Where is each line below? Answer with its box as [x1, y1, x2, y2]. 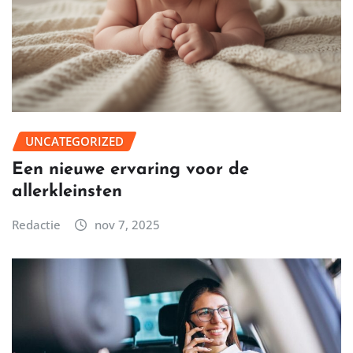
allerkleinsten [12, 182, 122, 201]
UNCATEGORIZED [25, 133, 124, 150]
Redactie [12, 216, 61, 232]
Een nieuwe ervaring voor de [12, 160, 249, 179]
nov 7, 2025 [94, 216, 160, 232]
